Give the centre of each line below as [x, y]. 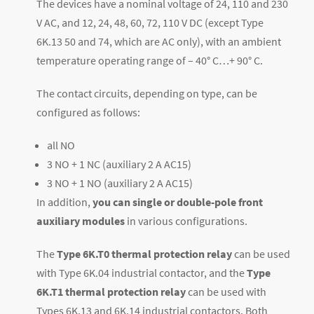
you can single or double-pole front [178, 202]
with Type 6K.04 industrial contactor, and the [142, 273]
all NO [61, 145]
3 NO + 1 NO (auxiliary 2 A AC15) [120, 183]
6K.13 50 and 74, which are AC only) [118, 42]
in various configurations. [186, 221]
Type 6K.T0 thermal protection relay [144, 254]
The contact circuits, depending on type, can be [147, 94]
